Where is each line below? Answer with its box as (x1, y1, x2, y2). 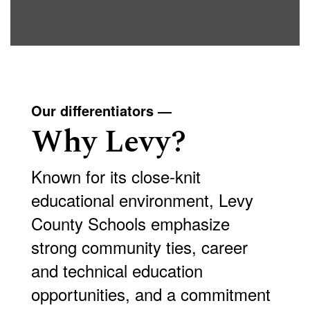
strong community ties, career (31, 235, 248, 259)
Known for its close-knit (31, 164, 201, 188)
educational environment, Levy (31, 188, 253, 212)
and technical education (31, 258, 203, 282)
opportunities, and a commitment (31, 282, 271, 306)
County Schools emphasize (31, 211, 230, 235)
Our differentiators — (31, 100, 172, 120)
